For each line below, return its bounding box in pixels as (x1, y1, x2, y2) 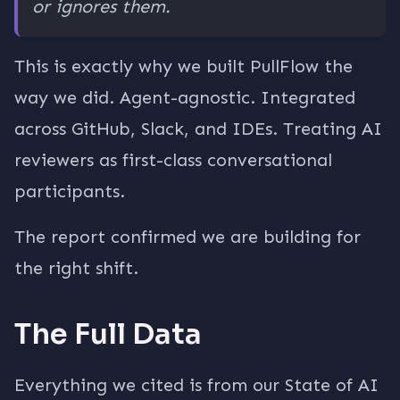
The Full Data (14, 316, 202, 352)
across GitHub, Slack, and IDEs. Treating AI (14, 118, 382, 139)
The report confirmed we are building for (14, 226, 361, 247)
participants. (14, 180, 125, 202)
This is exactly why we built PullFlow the (14, 55, 353, 77)
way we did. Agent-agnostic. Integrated (14, 87, 355, 108)
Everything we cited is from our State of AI (14, 374, 379, 396)
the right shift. (14, 257, 138, 279)
